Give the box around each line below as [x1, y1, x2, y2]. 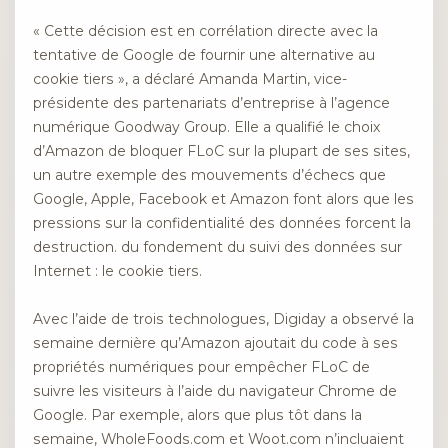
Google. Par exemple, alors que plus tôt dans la [33, 406, 362, 425]
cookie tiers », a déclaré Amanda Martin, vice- [33, 69, 347, 88]
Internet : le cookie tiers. [33, 261, 202, 280]
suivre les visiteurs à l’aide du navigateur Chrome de [33, 382, 397, 401]
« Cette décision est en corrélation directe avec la [33, 21, 378, 40]
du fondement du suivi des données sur [121, 237, 402, 256]
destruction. [33, 237, 117, 256]
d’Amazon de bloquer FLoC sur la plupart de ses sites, [33, 141, 410, 160]
